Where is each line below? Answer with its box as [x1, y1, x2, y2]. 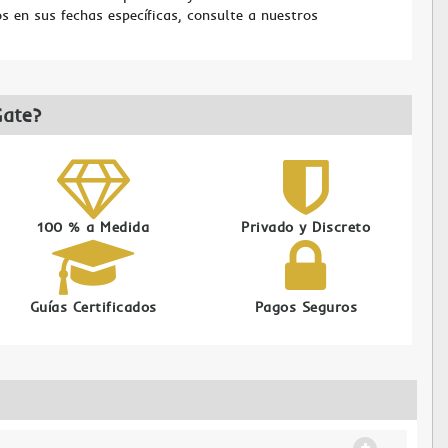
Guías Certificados [29, 298, 157, 316]
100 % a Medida [37, 218, 150, 236]
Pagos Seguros [254, 298, 358, 316]
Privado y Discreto [241, 218, 371, 236]
